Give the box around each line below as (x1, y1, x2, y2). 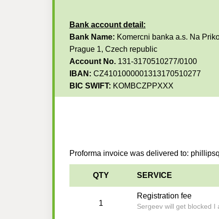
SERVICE (136, 171, 172, 180)
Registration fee (136, 192, 192, 200)
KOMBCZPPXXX (110, 82, 174, 90)
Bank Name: (69, 33, 115, 42)
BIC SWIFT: (69, 82, 111, 90)
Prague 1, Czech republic (69, 45, 157, 54)
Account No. (69, 57, 118, 66)
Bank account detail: (69, 21, 146, 29)
